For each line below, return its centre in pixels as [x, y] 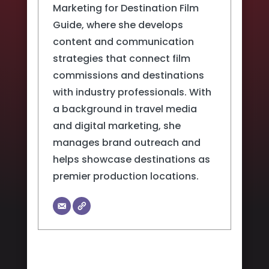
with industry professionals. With [132, 92]
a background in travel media [125, 109]
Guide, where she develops [118, 25]
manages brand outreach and [126, 143]
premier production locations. [125, 177]
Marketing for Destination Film [125, 8]
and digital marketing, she [116, 126]
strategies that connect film [121, 59]
